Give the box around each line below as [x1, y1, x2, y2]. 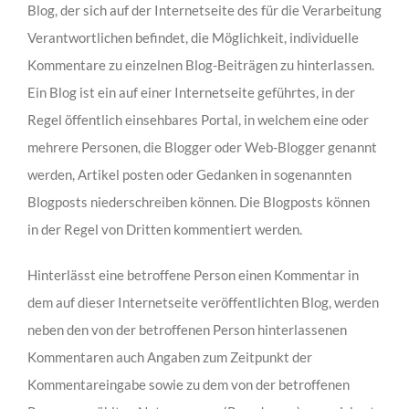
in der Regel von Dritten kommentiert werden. [26, 221, 302, 238]
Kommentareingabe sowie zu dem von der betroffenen [26, 376, 350, 393]
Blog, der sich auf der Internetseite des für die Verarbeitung [26, 2, 382, 19]
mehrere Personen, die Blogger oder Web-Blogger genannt [26, 139, 377, 156]
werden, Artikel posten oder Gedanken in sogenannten [26, 166, 351, 184]
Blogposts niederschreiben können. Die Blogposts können [26, 194, 370, 211]
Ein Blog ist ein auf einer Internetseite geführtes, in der [26, 84, 355, 101]
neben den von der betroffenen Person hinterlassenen [26, 321, 347, 339]
